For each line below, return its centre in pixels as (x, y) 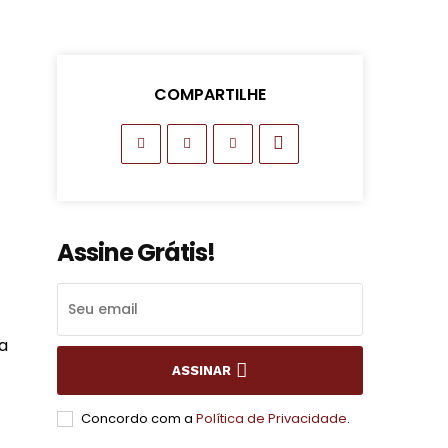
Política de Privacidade (271, 418)
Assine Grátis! (135, 252)
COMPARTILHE (209, 94)
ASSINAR (202, 370)
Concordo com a (138, 418)
